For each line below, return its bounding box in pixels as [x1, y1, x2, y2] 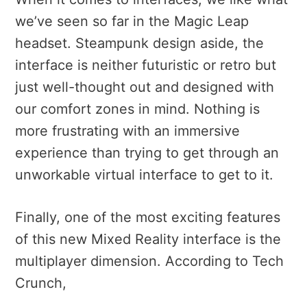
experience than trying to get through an [15, 144, 279, 161]
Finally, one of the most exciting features [15, 208, 280, 225]
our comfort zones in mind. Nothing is [15, 100, 260, 117]
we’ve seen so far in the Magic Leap [15, 12, 249, 29]
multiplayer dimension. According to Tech [15, 252, 284, 269]
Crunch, [15, 274, 66, 291]
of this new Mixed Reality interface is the [15, 230, 281, 247]
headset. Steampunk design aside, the [15, 34, 264, 51]
